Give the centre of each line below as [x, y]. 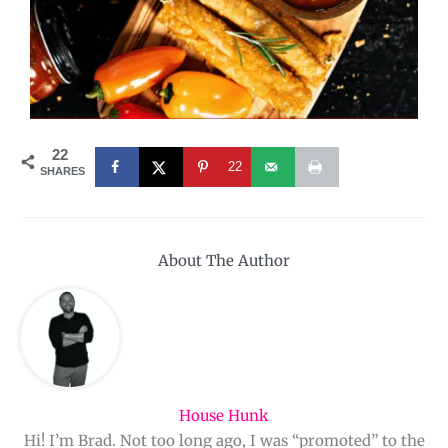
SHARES [62, 171]
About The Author [224, 261]
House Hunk [224, 416]
